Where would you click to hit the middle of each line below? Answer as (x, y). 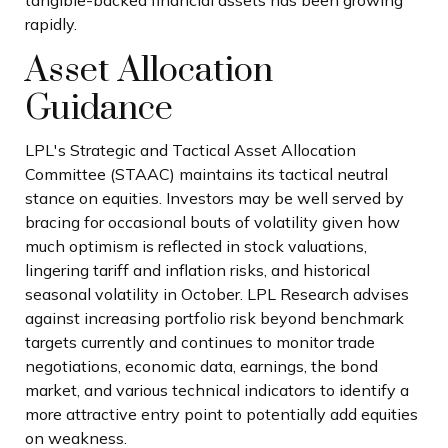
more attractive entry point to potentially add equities (221, 414)
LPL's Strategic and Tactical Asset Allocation (190, 150)
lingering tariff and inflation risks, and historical (197, 270)
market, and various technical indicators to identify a (217, 390)
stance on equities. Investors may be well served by (214, 198)
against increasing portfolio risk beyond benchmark (214, 318)
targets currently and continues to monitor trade (200, 342)
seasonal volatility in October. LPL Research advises (217, 294)
